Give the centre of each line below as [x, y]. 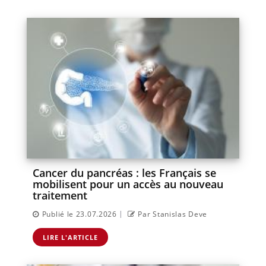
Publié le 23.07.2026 [79, 214]
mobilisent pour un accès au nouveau [128, 184]
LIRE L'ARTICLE [70, 237]
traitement [60, 195]
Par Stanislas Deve [173, 214]
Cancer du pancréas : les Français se [124, 172]
